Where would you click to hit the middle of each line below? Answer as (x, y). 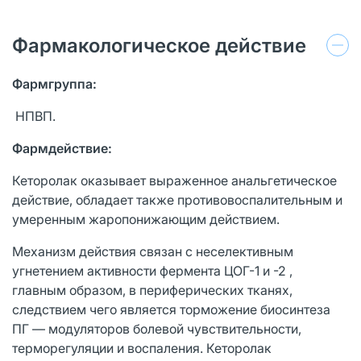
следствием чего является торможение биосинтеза (171, 309)
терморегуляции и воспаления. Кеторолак (142, 348)
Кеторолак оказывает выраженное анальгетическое (174, 180)
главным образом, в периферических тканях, (152, 290)
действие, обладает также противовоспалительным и (177, 199)
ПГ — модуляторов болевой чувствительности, (157, 328)
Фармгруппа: (54, 83)
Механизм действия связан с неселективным (153, 251)
